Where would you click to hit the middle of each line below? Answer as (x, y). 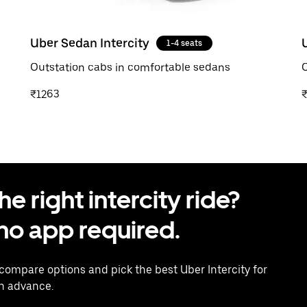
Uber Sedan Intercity (90, 42)
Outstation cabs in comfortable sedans (130, 67)
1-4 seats (184, 43)
